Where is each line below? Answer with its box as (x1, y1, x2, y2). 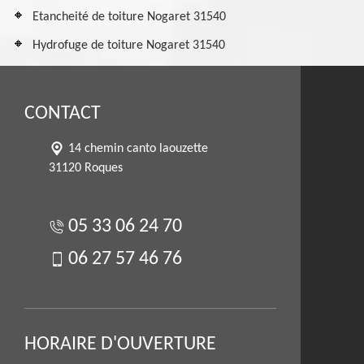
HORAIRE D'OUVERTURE (24, 335, 216, 354)
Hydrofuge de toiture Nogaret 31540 (32, 39, 225, 52)
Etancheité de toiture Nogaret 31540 (32, 11, 226, 24)
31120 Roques (49, 162, 123, 175)
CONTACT (24, 104, 101, 123)
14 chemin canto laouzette (68, 142, 208, 155)
